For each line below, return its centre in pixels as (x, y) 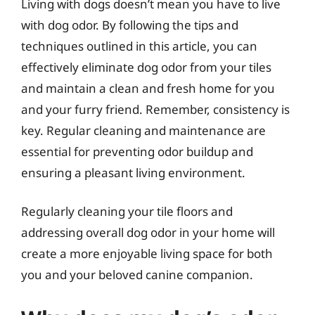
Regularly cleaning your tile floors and (127, 211)
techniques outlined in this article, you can (139, 46)
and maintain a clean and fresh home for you (148, 88)
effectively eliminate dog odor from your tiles (146, 67)
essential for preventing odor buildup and (137, 151)
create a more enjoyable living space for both (147, 253)
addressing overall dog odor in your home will (148, 232)
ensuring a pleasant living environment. (133, 172)
